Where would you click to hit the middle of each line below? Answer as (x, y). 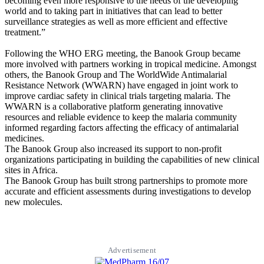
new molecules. (34, 202)
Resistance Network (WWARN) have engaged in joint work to (121, 85)
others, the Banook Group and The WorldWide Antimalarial (116, 75)
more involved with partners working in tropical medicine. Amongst (131, 64)
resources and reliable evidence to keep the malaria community (121, 117)
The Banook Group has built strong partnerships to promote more (126, 181)
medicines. (24, 138)
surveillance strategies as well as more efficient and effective (116, 22)
